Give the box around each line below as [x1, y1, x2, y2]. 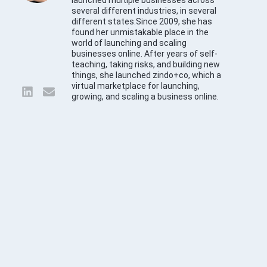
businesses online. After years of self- [72, 49, 218, 59]
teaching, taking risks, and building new [72, 60, 220, 70]
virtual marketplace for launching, [72, 81, 200, 91]
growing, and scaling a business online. [72, 92, 219, 102]
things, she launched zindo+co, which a [72, 70, 221, 80]
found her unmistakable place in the [72, 27, 209, 38]
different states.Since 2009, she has [72, 17, 212, 27]
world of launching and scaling [72, 38, 187, 48]
